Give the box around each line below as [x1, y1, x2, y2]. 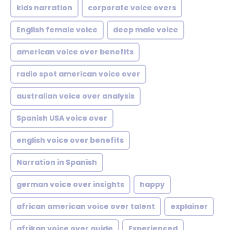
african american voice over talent [16, 201, 155, 212]
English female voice [16, 25, 98, 35]
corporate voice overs [88, 3, 176, 13]
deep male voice [113, 25, 178, 35]
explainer [170, 201, 208, 212]
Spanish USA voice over [16, 113, 107, 123]
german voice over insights [16, 179, 124, 189]
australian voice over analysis [16, 91, 135, 101]
